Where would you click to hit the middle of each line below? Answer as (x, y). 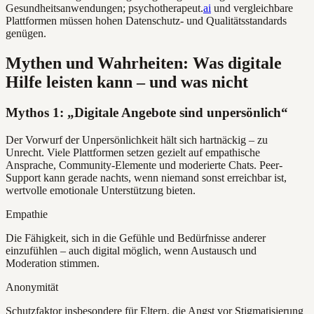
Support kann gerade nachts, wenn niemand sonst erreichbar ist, (146, 178)
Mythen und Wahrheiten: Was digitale (144, 63)
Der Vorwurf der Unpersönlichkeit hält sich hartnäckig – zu (137, 140)
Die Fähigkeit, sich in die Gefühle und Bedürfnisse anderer (136, 238)
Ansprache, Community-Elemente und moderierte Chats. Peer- (144, 165)
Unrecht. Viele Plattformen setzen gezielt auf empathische (133, 153)
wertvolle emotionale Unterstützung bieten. (101, 191)
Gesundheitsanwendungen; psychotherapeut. (104, 8)
